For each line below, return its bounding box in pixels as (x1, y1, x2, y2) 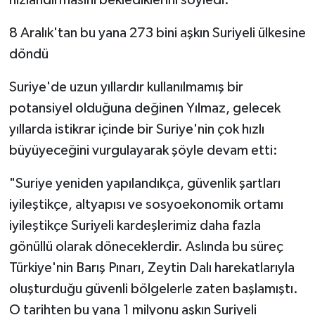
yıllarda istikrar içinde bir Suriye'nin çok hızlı (8, 122, 264, 136)
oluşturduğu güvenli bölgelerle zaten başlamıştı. (8, 281, 298, 296)
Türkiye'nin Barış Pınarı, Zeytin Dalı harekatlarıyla (8, 260, 295, 275)
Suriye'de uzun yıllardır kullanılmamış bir (8, 79, 243, 94)
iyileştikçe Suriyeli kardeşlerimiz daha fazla (8, 218, 261, 233)
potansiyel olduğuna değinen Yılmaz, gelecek (8, 101, 281, 115)
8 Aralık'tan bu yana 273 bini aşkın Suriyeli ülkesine (8, 25, 306, 40)
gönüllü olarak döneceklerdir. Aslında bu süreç (8, 239, 283, 254)
